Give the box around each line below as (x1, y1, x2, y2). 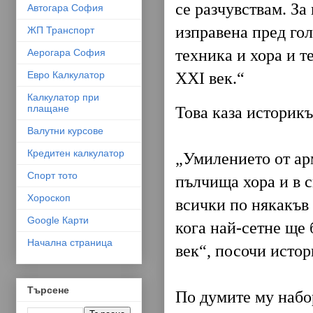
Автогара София (27, 1, 103, 13)
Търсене (27, 284, 69, 296)
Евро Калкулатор (27, 68, 105, 80)
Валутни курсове (27, 124, 103, 136)
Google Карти (27, 214, 89, 226)
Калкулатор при (27, 91, 99, 103)
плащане (27, 102, 69, 114)
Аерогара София (27, 46, 105, 58)
